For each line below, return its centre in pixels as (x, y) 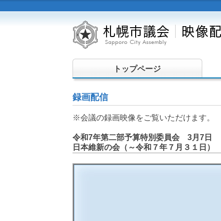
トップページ (137, 69)
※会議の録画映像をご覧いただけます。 (144, 118)
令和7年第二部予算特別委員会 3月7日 (142, 137)
